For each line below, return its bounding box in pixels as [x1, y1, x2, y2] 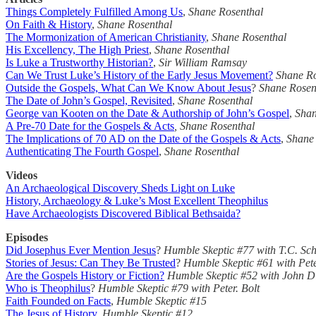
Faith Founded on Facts [6, 294, 111, 307]
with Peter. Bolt [191, 281, 260, 294]
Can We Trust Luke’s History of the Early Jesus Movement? [6, 68, 273, 81]
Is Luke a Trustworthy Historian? [6, 56, 153, 68]
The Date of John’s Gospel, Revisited [6, 94, 172, 107]
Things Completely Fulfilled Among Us [6, 5, 183, 18]
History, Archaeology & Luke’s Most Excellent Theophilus [6, 194, 268, 207]
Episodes [6, 231, 48, 243]
